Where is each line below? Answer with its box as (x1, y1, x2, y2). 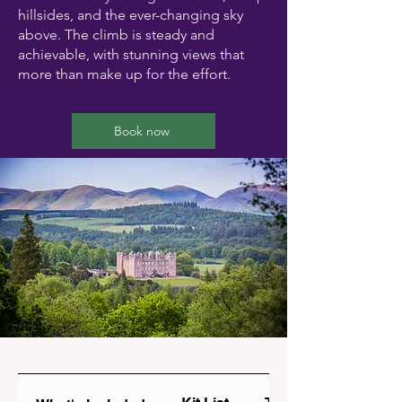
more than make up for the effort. (18, 66, 231, 83)
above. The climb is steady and (18, 26, 214, 43)
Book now (114, 123, 170, 139)
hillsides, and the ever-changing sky (18, 6, 243, 23)
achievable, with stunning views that (18, 46, 244, 63)
